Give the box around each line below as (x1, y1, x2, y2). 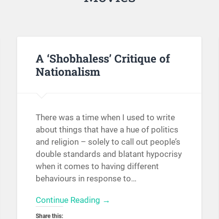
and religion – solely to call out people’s (35, 137, 180, 147)
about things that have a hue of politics (35, 125, 178, 135)
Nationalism (35, 64, 100, 79)
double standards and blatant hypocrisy (35, 149, 182, 159)
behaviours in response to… (35, 174, 136, 184)
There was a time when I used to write (35, 112, 175, 123)
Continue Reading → (35, 195, 110, 205)
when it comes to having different (35, 161, 159, 172)
